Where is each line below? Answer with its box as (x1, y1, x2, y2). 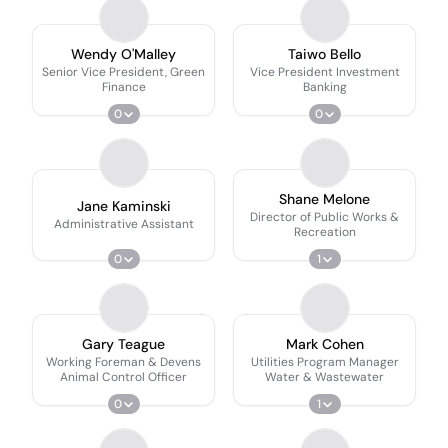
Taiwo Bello (288, 44, 361, 63)
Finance (101, 78, 146, 95)
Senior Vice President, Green (42, 63, 205, 80)
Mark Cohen (285, 334, 364, 353)
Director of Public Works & (250, 208, 399, 225)
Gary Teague (82, 334, 165, 353)
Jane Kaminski (76, 197, 171, 215)
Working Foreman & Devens (46, 353, 201, 370)
